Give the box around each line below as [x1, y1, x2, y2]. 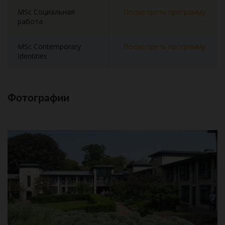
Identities [18, 51, 47, 61]
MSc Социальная [18, 7, 75, 17]
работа [18, 17, 43, 26]
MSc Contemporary [18, 42, 81, 51]
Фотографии [8, 93, 69, 103]
